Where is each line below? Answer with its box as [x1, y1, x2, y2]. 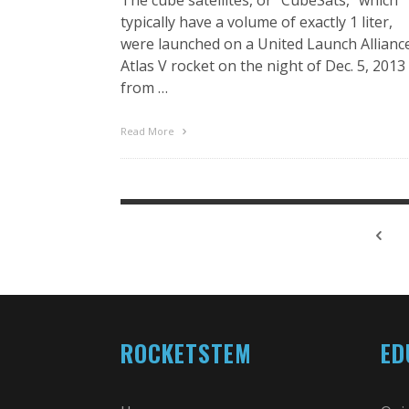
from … [121, 77, 168, 98]
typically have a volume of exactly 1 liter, [121, 11, 393, 32]
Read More [121, 123, 177, 138]
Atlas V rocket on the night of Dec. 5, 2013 [121, 55, 405, 76]
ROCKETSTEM [121, 335, 252, 370]
